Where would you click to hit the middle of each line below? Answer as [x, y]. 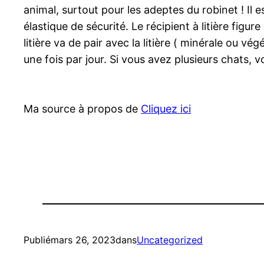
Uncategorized [170, 240]
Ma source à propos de [82, 109]
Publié [37, 240]
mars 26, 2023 [83, 240]
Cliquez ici [166, 109]
